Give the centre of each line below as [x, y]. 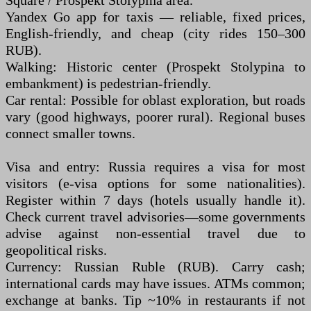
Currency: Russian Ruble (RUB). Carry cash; [155, 267]
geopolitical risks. [56, 250]
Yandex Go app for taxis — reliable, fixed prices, [155, 17]
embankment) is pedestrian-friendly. [108, 83]
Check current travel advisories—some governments [155, 217]
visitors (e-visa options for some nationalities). [155, 183]
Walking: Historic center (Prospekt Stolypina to [155, 67]
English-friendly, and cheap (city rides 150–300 [155, 33]
